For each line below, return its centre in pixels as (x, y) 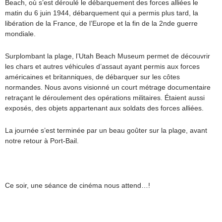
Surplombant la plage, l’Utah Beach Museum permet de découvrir (108, 56)
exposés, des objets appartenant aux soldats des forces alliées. (104, 108)
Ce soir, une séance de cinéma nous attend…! (78, 185)
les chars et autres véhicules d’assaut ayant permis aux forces (102, 66)
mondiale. (20, 33)
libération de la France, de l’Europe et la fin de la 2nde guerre (101, 23)
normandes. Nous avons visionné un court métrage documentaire (108, 87)
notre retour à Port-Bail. (42, 140)
